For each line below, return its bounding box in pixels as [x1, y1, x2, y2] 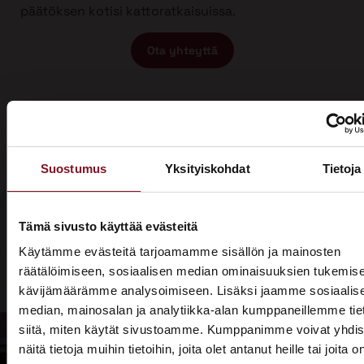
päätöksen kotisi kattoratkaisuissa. [20, 2, 236, 19]
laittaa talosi [20, 269, 166, 301]
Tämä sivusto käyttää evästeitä [19, 219, 198, 233]
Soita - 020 [239, 263, 308, 281]
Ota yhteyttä [146, 43, 218, 58]
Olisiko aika [20, 238, 151, 271]
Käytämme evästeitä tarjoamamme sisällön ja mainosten [19, 245, 340, 258]
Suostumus [41, 161, 106, 175]
